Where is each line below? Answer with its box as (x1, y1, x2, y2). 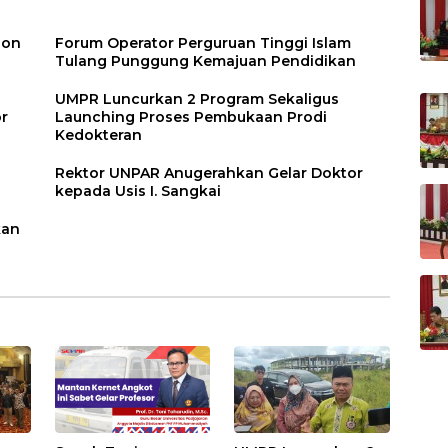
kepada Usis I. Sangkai (55, 181, 222, 200)
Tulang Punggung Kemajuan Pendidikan (55, 51, 357, 70)
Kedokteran (55, 125, 143, 144)
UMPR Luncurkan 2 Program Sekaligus (55, 89, 340, 108)
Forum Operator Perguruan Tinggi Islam (55, 33, 352, 52)
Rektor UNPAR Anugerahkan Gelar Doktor (55, 163, 364, 182)
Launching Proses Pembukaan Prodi (55, 107, 328, 126)
